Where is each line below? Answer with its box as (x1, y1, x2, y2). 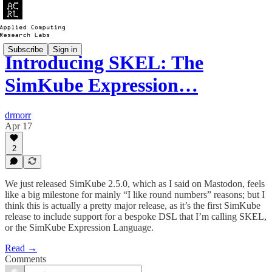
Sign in (53, 44, 77, 54)
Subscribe (8, 44, 43, 54)
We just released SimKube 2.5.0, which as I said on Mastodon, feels (5, 178, 265, 189)
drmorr (5, 109, 31, 120)
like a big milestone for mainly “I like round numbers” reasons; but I (5, 189, 265, 200)
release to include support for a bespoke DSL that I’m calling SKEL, (5, 211, 267, 222)
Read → (5, 243, 37, 253)
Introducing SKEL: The (5, 52, 203, 74)
